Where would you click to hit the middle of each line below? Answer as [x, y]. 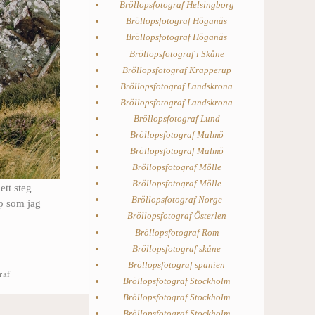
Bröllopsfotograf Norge [176, 200]
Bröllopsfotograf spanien [176, 264]
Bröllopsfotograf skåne [176, 248]
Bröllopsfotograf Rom [176, 232]
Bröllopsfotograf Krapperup [176, 70]
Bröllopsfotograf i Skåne [176, 53]
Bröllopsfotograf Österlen [176, 216]
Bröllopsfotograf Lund [176, 118]
